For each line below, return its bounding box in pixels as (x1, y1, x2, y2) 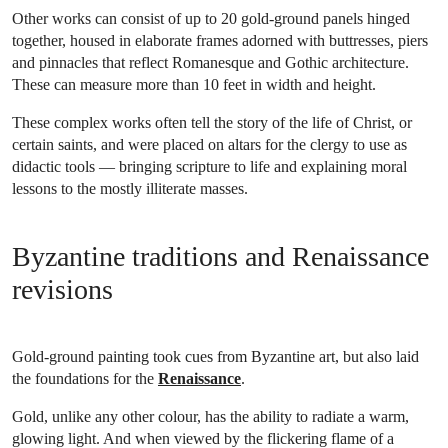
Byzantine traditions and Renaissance (12, 240, 429, 272)
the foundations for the (12, 369, 158, 387)
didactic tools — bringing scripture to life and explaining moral (12, 157, 407, 175)
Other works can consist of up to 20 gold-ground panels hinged (12, 9, 410, 27)
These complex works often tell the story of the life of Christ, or (12, 113, 412, 131)
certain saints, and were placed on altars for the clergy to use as (12, 135, 407, 153)
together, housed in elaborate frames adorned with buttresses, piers (12, 31, 428, 49)
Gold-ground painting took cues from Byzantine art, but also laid (12, 347, 419, 365)
